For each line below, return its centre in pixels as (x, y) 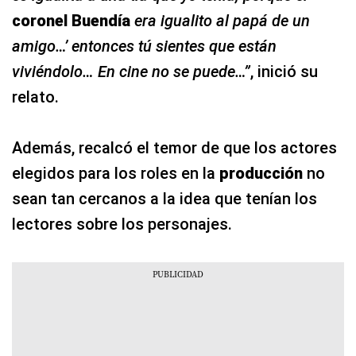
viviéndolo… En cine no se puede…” (131, 72)
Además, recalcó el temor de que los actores (174, 148)
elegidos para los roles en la (116, 174)
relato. (35, 97)
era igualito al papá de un (222, 21)
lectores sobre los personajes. (122, 224)
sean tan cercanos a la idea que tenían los (164, 199)
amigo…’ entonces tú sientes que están (144, 46)
